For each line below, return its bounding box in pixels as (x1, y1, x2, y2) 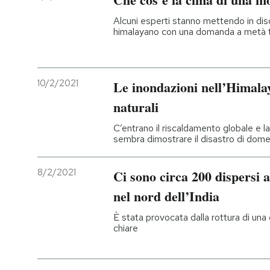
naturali (113, 97, 159, 118)
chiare (113, 222, 138, 235)
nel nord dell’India (113, 186, 219, 207)
